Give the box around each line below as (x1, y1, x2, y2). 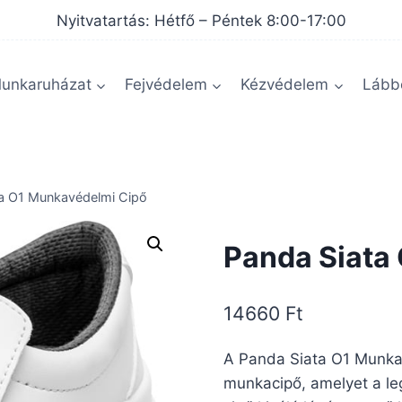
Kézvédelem (240, 75, 329, 94)
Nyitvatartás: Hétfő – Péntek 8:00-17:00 (56, 12, 346, 30)
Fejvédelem (124, 75, 207, 94)
